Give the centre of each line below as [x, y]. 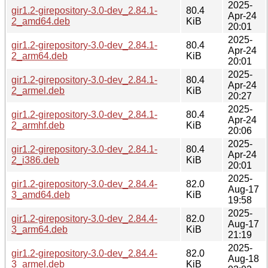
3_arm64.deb [39, 229]
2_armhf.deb [38, 125]
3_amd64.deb [41, 194]
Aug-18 [243, 258]
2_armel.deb [38, 90]
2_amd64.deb [41, 21]
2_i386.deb [35, 160]
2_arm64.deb [39, 56]
